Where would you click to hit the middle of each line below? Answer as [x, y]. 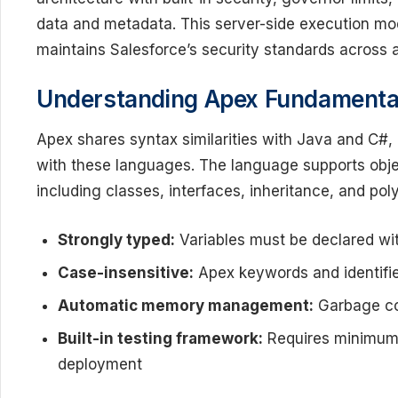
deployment [100, 364]
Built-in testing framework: [160, 338]
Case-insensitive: [126, 272]
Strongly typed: [116, 239]
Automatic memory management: [186, 305]
